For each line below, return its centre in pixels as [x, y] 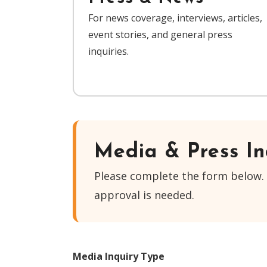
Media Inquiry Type [119, 256]
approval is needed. [144, 195]
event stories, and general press [160, 35]
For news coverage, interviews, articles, [175, 18]
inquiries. [108, 51]
